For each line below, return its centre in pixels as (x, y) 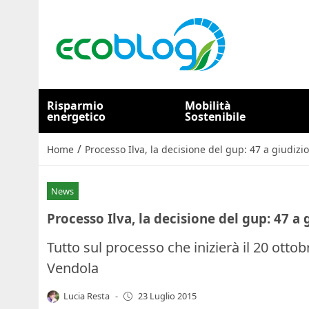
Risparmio (75, 106)
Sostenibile (216, 117)
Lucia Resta (87, 296)
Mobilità (208, 106)
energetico (76, 117)
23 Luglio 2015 (167, 296)
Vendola (73, 268)
